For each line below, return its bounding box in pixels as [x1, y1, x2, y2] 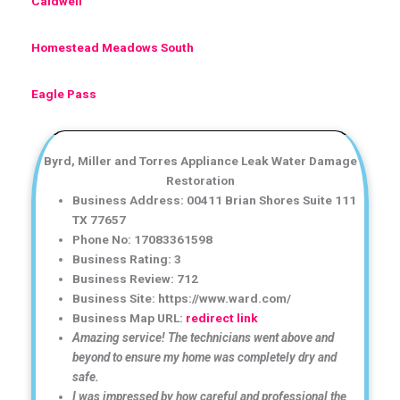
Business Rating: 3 [72, 251, 182, 266]
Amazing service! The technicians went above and [72, 329, 335, 345]
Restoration [165, 172, 235, 187]
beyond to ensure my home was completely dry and [72, 349, 337, 364]
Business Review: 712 [72, 271, 199, 286]
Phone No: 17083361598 [72, 231, 213, 246]
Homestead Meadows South [31, 39, 194, 54]
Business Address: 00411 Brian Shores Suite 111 [72, 192, 357, 207]
